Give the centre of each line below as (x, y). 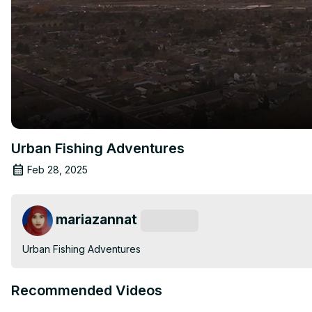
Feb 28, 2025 (57, 169)
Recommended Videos (87, 290)
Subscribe (170, 220)
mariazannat (96, 219)
